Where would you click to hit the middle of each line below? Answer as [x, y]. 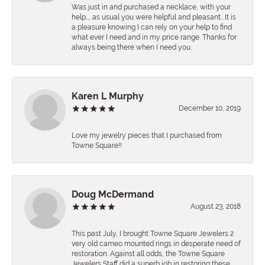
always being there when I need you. [132, 48]
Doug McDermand [113, 195]
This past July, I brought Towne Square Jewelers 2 [153, 234]
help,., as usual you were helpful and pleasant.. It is [154, 17]
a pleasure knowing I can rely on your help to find [152, 28]
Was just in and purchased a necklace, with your [151, 7]
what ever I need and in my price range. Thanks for [154, 38]
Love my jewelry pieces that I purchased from [147, 136]
